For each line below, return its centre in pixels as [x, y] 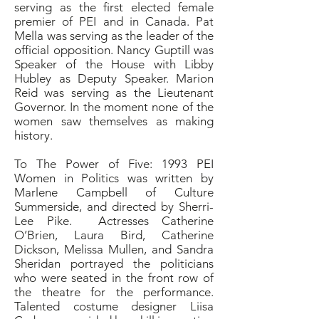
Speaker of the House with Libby [114, 64]
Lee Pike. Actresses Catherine [114, 221]
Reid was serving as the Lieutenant [114, 93]
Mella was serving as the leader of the [114, 36]
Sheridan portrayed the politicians [114, 263]
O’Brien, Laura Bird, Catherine [114, 235]
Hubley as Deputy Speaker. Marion [114, 78]
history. [35, 135]
